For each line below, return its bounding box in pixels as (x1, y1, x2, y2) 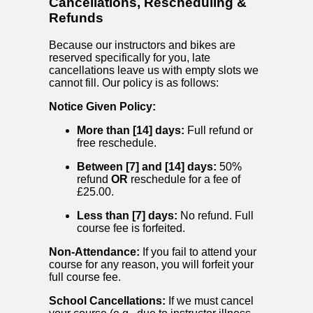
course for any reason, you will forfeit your (49, 258, 254, 270)
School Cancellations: (49, 294, 166, 307)
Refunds (49, 10, 103, 26)
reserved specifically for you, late (49, 51, 210, 64)
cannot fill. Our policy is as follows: (49, 76, 219, 89)
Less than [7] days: (77, 209, 177, 221)
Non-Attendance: (49, 245, 140, 258)
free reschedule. (77, 136, 156, 149)
